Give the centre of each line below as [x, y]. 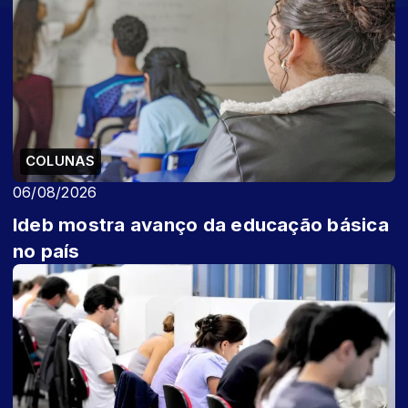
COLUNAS [61, 161]
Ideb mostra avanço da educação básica [201, 224]
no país [46, 250]
